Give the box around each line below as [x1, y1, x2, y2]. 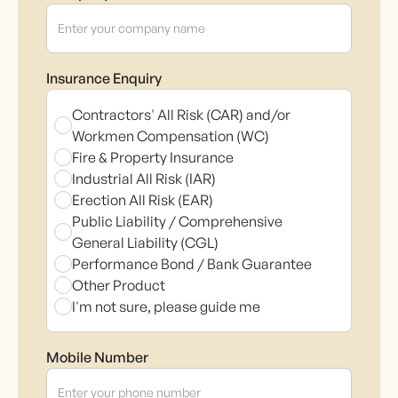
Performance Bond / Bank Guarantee [72, 255, 312, 273]
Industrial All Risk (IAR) [72, 170, 216, 187]
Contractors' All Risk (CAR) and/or [72, 106, 291, 123]
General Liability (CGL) [72, 234, 219, 251]
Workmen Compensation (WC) [72, 127, 269, 145]
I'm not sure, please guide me [72, 298, 260, 315]
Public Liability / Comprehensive [72, 212, 283, 230]
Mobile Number [46, 348, 148, 366]
